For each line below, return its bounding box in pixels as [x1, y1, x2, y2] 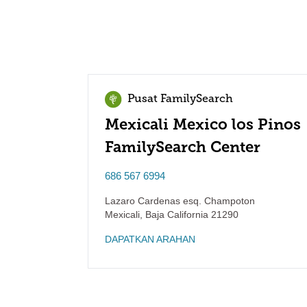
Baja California [143, 209, 208, 220]
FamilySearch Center [105, 138, 260, 156]
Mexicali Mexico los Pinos [105, 115, 301, 134]
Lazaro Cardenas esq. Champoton [105, 195, 255, 206]
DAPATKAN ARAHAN [105, 234, 195, 245]
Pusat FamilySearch [127, 94, 233, 105]
